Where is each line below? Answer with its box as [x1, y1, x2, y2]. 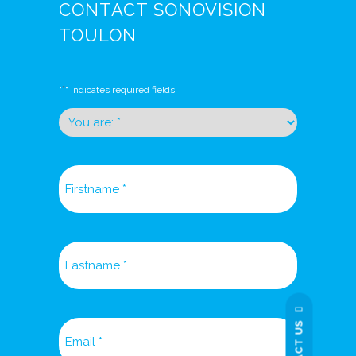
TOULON [59, 24, 137, 45]
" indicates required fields [65, 83, 175, 95]
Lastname [58, 242, 118, 258]
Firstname [58, 166, 117, 182]
